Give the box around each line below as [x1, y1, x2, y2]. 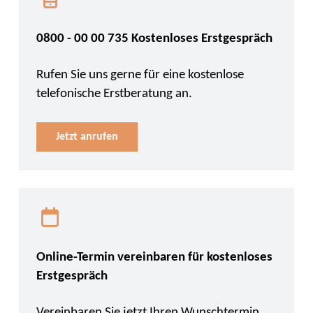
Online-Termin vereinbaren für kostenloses [36, 251, 272, 264]
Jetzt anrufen [55, 131, 118, 143]
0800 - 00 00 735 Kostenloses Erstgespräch [36, 32, 272, 45]
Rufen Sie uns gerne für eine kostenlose [36, 68, 244, 82]
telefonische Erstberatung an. [36, 87, 192, 101]
